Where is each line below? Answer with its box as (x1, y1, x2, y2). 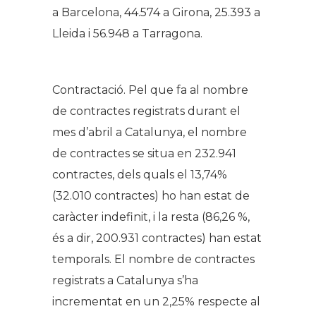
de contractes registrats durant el (52, 104, 241, 119)
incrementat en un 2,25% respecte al (52, 295, 260, 309)
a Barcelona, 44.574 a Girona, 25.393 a (52, 6, 260, 20)
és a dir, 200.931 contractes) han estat (52, 231, 262, 245)
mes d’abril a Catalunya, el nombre (52, 126, 247, 140)
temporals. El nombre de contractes (52, 253, 255, 267)
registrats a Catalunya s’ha (52, 274, 198, 288)
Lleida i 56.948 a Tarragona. (52, 27, 202, 41)
